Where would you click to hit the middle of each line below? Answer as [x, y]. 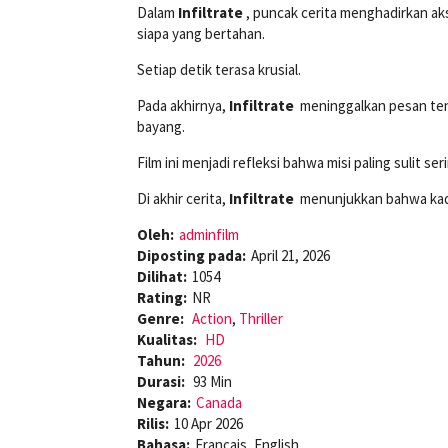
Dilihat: [162, 277]
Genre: [162, 319]
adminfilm [209, 235]
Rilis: [153, 424]
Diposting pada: [191, 256]
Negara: [164, 403]
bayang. [161, 127]
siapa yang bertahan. [201, 34]
